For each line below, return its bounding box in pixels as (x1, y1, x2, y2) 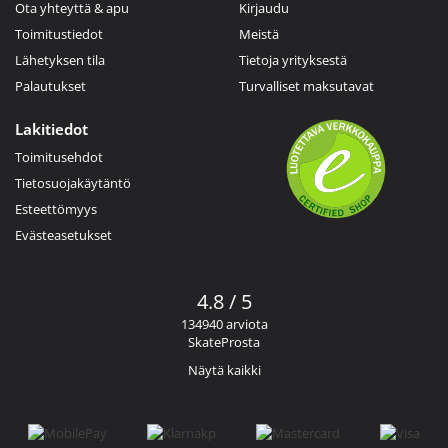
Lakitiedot (15, 118, 88, 139)
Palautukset (15, 76, 86, 95)
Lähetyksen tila (15, 50, 105, 69)
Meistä (239, 24, 279, 43)
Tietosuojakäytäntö (15, 173, 131, 192)
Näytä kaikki (187, 360, 261, 379)
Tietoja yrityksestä (239, 50, 347, 69)
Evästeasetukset (15, 225, 112, 244)
